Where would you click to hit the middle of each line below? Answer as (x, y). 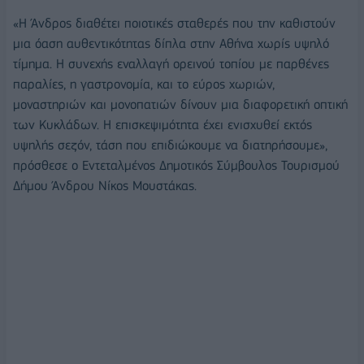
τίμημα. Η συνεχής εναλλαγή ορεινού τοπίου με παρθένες (171, 64)
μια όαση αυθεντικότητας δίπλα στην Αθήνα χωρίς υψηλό (171, 44)
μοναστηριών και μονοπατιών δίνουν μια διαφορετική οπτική (180, 105)
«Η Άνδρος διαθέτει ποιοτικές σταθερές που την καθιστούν (174, 24)
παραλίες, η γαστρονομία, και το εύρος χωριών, (144, 84)
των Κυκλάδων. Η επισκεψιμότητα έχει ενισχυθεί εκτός (162, 125)
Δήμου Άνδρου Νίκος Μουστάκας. (105, 186)
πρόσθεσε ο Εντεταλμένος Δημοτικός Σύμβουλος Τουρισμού (176, 166)
